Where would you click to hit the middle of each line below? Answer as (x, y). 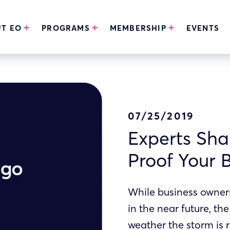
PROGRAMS (66, 28)
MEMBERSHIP (138, 28)
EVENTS (203, 28)
